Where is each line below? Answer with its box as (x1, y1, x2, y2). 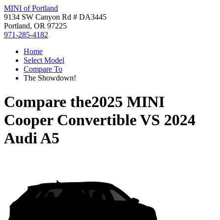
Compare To (24, 65, 62, 73)
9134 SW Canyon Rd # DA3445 (4, 13, 107, 21)
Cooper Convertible (4, 111, 137, 129)
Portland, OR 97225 (4, 22, 67, 30)
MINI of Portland (4, 4, 58, 12)
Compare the (4, 93, 91, 111)
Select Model (24, 56, 64, 64)
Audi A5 (4, 129, 59, 147)
